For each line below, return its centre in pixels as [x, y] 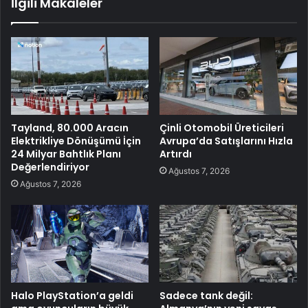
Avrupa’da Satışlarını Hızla [226, 141]
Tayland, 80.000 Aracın [70, 128]
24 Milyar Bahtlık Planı [66, 154]
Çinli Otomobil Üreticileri [222, 128]
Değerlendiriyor [50, 167]
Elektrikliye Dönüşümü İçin [76, 141]
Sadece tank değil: [206, 296]
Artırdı [176, 154]
